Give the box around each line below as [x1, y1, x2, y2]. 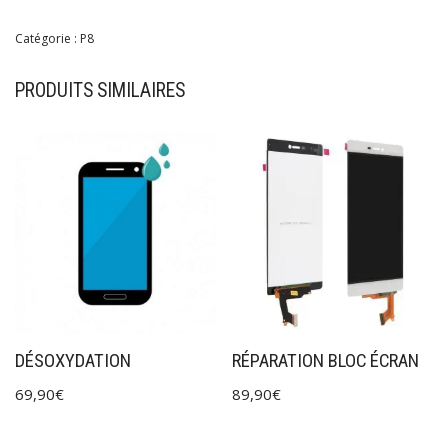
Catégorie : [15, 30, 80, 47]
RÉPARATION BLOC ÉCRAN [232, 349, 420, 372]
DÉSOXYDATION [15, 349, 131, 372]
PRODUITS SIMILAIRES [15, 79, 185, 102]
